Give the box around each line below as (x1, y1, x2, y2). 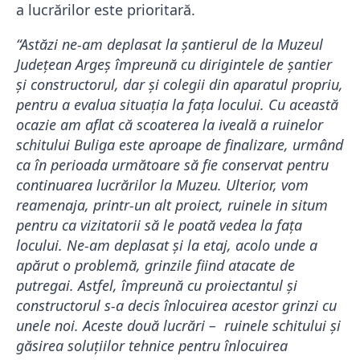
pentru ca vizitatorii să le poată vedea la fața (16, 215, 302, 235)
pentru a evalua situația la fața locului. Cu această (16, 95, 338, 115)
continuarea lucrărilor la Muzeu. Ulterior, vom (16, 175, 309, 195)
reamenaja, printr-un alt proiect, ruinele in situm (16, 195, 328, 215)
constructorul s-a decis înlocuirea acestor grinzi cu (16, 296, 337, 316)
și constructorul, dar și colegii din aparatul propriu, (16, 75, 343, 95)
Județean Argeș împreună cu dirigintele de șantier (16, 55, 332, 75)
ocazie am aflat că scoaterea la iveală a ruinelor (16, 115, 323, 135)
